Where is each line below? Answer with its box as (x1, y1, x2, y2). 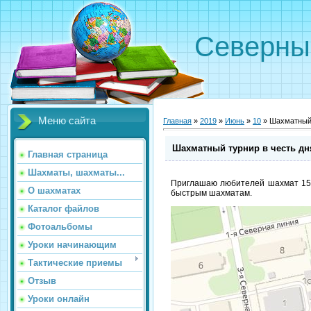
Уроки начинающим (28, 239, 117, 250)
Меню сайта (38, 115, 96, 126)
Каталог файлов (28, 203, 99, 214)
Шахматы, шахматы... (28, 167, 125, 178)
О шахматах (28, 185, 81, 196)
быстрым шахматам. (171, 188, 252, 199)
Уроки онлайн (28, 294, 90, 304)
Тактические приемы (28, 258, 122, 268)
